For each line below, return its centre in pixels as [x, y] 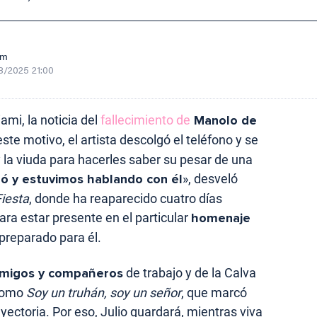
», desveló [210, 178]
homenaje [221, 218]
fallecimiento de [145, 120]
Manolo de [224, 120]
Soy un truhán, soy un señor [104, 292]
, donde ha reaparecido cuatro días [126, 198]
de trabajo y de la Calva [190, 272]
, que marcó [214, 292]
